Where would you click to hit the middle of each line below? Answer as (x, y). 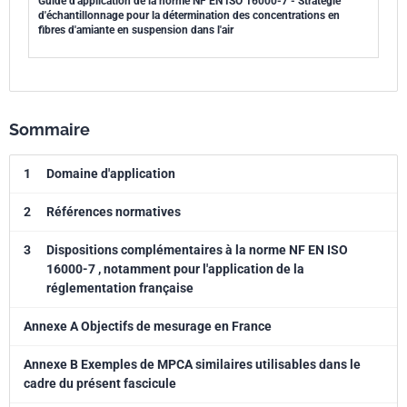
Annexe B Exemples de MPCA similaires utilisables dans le (192, 364)
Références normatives (114, 212)
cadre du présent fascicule (100, 383)
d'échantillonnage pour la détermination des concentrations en (189, 15)
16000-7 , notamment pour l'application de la (175, 269)
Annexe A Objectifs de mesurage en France (148, 326)
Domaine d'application (111, 174)
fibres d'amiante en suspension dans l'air (136, 30)
